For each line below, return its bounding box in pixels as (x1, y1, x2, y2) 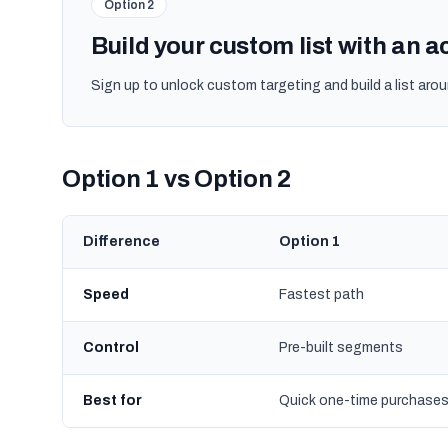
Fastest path (279, 287, 364, 302)
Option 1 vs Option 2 (62, 166, 292, 192)
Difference (83, 234, 160, 249)
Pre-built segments (279, 340, 403, 355)
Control (83, 340, 139, 355)
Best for (83, 393, 142, 408)
